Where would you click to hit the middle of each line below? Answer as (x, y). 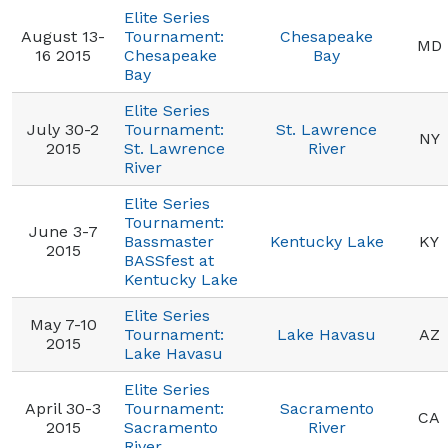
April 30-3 (63, 408)
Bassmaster (169, 241)
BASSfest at (169, 260)
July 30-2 (63, 129)
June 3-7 (63, 231)
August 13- (63, 36)
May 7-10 (63, 324)
